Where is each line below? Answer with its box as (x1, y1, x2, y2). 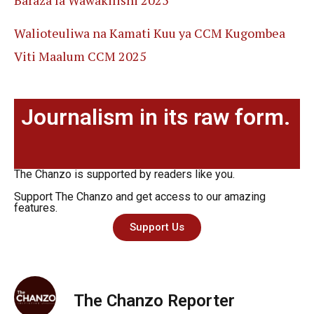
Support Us (130, 221, 184, 234)
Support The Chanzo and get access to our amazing (14, 190, 266, 204)
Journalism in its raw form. (21, 104, 290, 131)
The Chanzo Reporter (74, 290, 235, 310)
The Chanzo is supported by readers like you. (14, 168, 235, 182)
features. (14, 201, 57, 215)
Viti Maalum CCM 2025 (14, 47, 146, 64)
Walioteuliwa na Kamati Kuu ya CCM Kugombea (14, 24, 285, 41)
